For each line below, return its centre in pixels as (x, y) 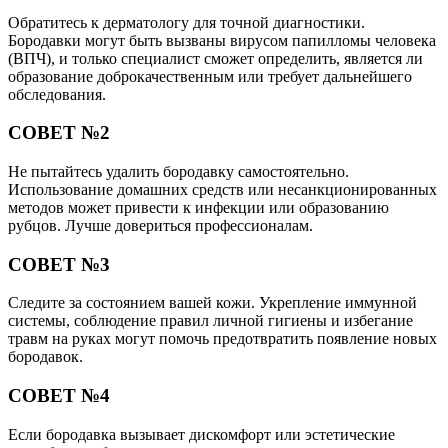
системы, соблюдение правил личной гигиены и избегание (210, 321)
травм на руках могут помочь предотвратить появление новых (222, 339)
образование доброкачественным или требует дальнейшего (210, 76)
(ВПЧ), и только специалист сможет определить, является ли (215, 58)
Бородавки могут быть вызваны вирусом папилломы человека (222, 40)
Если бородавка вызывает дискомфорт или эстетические (201, 434)
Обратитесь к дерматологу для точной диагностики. (186, 22)
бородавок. (45, 357)
